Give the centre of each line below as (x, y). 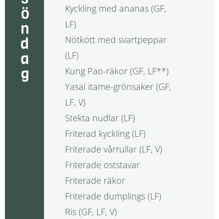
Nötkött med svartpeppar (116, 39)
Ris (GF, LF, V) (91, 211)
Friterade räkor (95, 180)
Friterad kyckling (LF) (105, 133)
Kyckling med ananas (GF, (115, 8)
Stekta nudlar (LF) (100, 118)
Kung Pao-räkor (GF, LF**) (117, 71)
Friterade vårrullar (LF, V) (113, 149)
